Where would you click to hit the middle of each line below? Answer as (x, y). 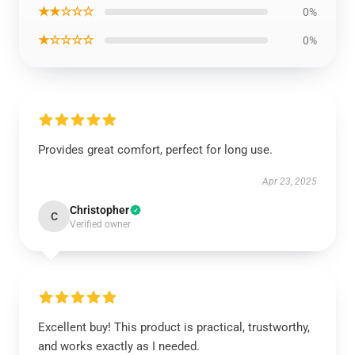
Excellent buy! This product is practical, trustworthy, (174, 328)
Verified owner (100, 225)
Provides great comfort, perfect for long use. (155, 150)
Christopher (99, 210)
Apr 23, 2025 (290, 182)
